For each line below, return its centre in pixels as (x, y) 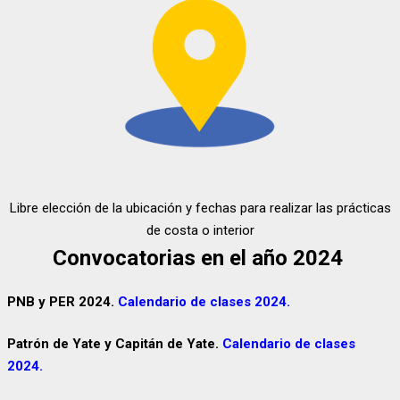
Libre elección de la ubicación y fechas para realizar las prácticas (200, 208)
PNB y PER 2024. (62, 301)
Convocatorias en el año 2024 (200, 258)
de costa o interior (200, 230)
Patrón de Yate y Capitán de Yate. (115, 344)
